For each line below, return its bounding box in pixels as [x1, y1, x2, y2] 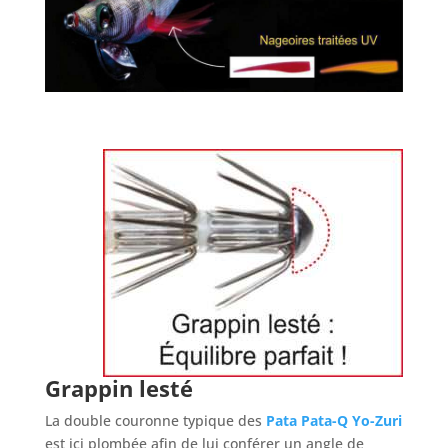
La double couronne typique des [44, 411, 266, 431]
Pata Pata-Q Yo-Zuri [265, 411, 402, 431]
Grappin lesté [44, 373, 193, 404]
